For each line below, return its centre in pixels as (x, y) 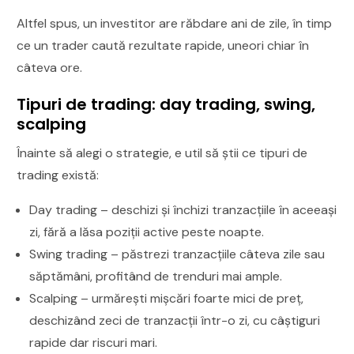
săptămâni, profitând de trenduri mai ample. (156, 276)
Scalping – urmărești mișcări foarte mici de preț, (167, 298)
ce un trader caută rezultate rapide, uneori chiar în (163, 45)
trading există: (58, 175)
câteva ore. (50, 67)
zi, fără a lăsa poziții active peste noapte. (147, 232)
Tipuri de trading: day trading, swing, (166, 104)
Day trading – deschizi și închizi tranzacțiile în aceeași (183, 209)
